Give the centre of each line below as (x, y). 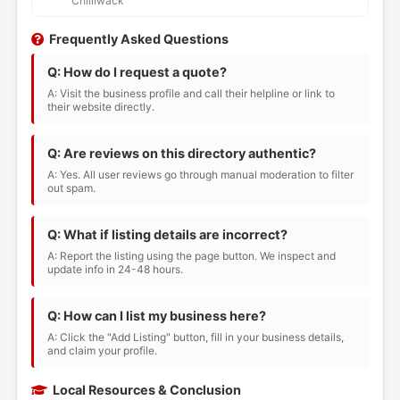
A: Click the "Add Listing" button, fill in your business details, (195, 337)
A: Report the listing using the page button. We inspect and (191, 256)
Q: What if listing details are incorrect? (167, 234)
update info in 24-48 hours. (115, 269)
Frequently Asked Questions (138, 39)
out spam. (71, 188)
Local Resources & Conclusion (146, 390)
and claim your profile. (102, 350)
